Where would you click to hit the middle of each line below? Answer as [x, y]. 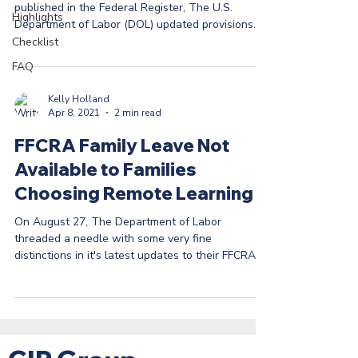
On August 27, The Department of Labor [118, 222]
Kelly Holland [79, 99]
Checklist [35, 42]
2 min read [138, 113]
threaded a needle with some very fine [113, 239]
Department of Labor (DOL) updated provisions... [137, 24]
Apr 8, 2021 [74, 113]
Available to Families [105, 169]
